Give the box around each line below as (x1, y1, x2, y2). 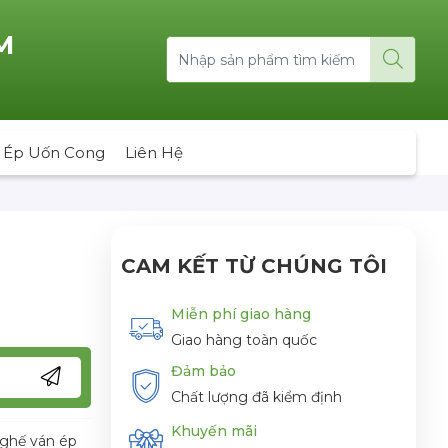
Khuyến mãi (171, 422, 257, 441)
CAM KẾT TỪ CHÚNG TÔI (121, 253, 387, 278)
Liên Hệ (125, 142, 183, 162)
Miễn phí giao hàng (171, 304, 311, 323)
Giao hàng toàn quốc (171, 330, 317, 349)
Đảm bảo (171, 362, 236, 381)
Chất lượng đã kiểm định (171, 388, 342, 407)
